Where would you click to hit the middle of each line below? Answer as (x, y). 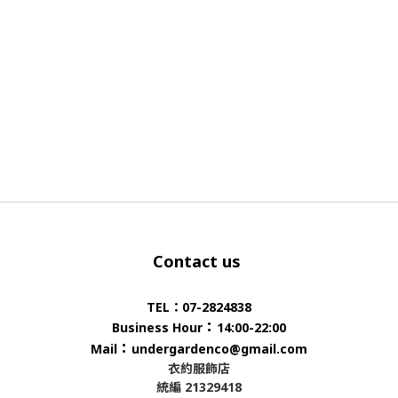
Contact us (199, 261)
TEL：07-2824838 (199, 307)
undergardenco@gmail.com (219, 349)
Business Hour (157, 327)
